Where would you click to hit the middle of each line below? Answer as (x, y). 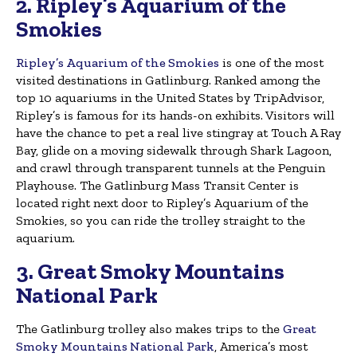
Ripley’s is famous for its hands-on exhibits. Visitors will (175, 116)
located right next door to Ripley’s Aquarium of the (162, 203)
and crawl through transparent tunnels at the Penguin (171, 168)
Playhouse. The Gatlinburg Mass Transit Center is (157, 186)
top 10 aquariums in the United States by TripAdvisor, (170, 98)
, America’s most (261, 347)
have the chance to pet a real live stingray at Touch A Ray (178, 133)
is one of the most (271, 63)
